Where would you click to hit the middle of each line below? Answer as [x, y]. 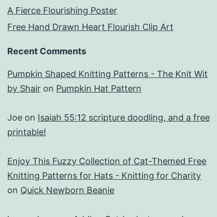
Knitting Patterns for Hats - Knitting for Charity [104, 176]
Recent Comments [47, 51]
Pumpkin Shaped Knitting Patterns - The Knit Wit [108, 74]
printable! [27, 132]
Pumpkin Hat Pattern [99, 89]
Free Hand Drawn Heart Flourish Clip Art [90, 27]
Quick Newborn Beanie [67, 190]
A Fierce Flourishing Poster [62, 11]
